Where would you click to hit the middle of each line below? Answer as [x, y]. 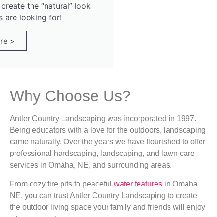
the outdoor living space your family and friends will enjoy [107, 207]
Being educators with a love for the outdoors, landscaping [108, 130]
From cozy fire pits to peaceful [62, 184]
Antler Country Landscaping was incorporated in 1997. [103, 119]
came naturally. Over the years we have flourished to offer [107, 142]
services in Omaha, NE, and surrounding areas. [92, 165]
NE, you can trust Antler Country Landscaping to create [103, 195]
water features [138, 184]
